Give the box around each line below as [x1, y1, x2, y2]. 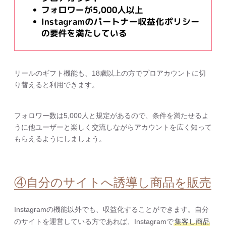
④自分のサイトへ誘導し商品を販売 [14, 176, 211, 190]
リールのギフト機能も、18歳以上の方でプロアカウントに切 [14, 69, 206, 78]
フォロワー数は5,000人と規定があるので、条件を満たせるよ [14, 111, 209, 120]
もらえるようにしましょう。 [14, 135, 106, 143]
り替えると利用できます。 [14, 81, 99, 89]
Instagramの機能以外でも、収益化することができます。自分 [14, 205, 209, 214]
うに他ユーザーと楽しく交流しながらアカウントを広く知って [14, 123, 212, 132]
